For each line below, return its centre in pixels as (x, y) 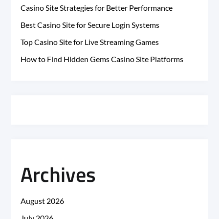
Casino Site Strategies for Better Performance (97, 8)
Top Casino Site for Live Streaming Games (90, 42)
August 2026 (43, 201)
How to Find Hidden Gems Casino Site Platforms (102, 59)
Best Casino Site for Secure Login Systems (90, 25)
